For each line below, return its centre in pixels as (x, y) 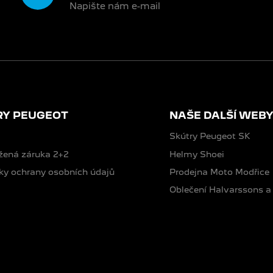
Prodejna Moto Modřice (219, 172)
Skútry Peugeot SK (210, 136)
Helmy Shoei (197, 154)
